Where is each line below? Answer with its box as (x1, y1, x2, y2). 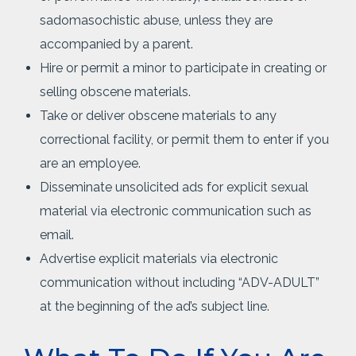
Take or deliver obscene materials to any (40, 108, 277, 123)
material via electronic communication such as (40, 203, 311, 219)
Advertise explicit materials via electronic (40, 251, 278, 266)
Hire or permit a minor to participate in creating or (40, 60, 327, 75)
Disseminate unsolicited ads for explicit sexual (40, 180, 308, 195)
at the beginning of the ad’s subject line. (40, 299, 269, 314)
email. (40, 227, 74, 242)
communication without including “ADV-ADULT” (40, 275, 319, 290)
